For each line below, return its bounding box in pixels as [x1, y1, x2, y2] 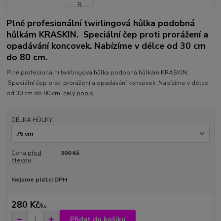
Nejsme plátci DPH [11, 176, 67, 184]
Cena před [11, 148, 41, 157]
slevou [11, 156, 31, 164]
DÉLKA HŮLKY [11, 115, 52, 124]
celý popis [63, 89, 94, 97]
